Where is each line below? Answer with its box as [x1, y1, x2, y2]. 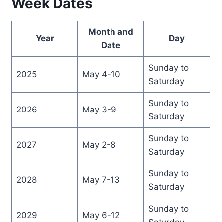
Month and [88, 26, 133, 37]
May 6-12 [82, 210, 120, 220]
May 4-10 [82, 69, 120, 79]
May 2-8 [82, 139, 115, 150]
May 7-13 [82, 174, 120, 185]
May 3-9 [82, 104, 116, 114]
